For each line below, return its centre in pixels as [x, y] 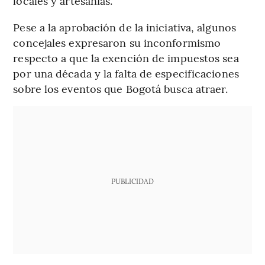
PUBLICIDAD [132, 181]
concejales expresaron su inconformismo [117, 43]
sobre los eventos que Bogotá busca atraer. [121, 89]
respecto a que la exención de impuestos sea [126, 58]
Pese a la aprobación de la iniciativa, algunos [125, 27]
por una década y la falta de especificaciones [126, 73]
